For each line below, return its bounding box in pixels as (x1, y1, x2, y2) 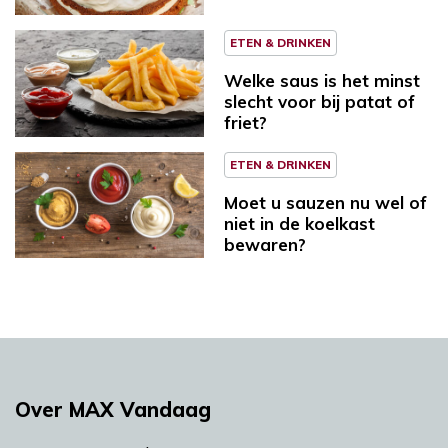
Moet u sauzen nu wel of (224, 191, 427, 213)
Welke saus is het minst (224, 69, 420, 91)
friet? (224, 111, 267, 133)
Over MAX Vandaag (15, 397, 211, 423)
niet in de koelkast (224, 212, 375, 234)
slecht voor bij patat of (224, 90, 415, 112)
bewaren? (224, 233, 306, 255)
